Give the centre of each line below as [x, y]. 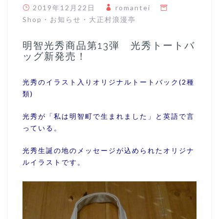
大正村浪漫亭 [112, 19]
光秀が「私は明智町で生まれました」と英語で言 [109, 116]
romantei [133, 7]
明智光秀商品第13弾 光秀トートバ [109, 45]
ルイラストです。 [54, 162]
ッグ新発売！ [55, 56]
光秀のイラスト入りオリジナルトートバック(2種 [109, 82]
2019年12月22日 [64, 7]
